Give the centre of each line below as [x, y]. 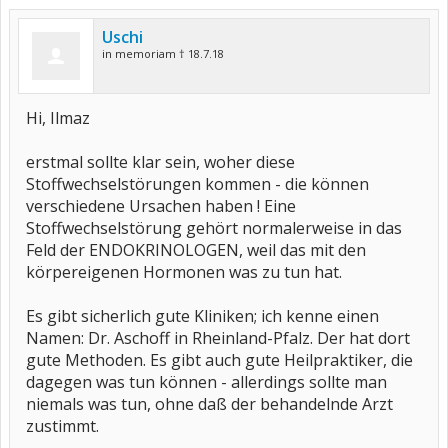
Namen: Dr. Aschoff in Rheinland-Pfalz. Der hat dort [218, 338]
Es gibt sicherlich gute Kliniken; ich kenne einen [202, 316]
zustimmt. [62, 426]
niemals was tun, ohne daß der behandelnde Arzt [209, 404]
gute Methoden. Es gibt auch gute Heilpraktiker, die [219, 360]
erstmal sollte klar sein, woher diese [160, 162]
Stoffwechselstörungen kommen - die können [197, 184]
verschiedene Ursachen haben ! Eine [161, 206]
